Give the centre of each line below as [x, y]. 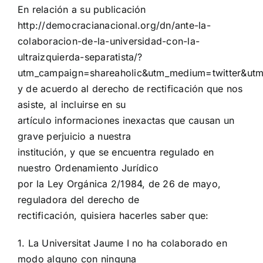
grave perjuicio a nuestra [75, 136]
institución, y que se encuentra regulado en [116, 152]
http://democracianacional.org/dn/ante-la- [114, 26]
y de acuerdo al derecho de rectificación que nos [130, 89]
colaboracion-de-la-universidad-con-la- [109, 41]
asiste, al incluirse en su [72, 105]
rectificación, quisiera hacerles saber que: [113, 216]
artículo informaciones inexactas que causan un [126, 121]
